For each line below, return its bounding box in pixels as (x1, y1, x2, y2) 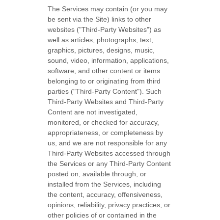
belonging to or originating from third (48, 77, 161, 85)
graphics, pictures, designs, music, (48, 46, 155, 54)
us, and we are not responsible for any (48, 139, 167, 147)
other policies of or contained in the (48, 211, 157, 219)
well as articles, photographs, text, (48, 36, 154, 44)
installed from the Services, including (48, 180, 162, 188)
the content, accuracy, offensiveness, (48, 191, 163, 198)
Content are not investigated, (48, 108, 138, 116)
